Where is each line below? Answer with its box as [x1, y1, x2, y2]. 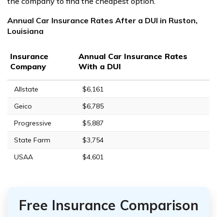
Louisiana [7, 26, 44, 36]
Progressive [14, 118, 51, 127]
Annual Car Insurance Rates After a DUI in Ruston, [7, 15, 198, 25]
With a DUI [78, 61, 121, 71]
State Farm [14, 135, 50, 144]
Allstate [14, 84, 38, 93]
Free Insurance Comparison [18, 196, 199, 214]
